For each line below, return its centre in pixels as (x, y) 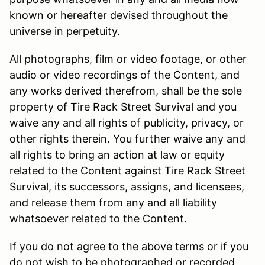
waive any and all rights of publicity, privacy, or (127, 122)
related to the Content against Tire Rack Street (127, 170)
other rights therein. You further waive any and (127, 138)
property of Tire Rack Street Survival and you (123, 106)
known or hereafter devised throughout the (119, 15)
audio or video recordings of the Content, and (125, 75)
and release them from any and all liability (113, 202)
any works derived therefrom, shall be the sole (126, 91)
